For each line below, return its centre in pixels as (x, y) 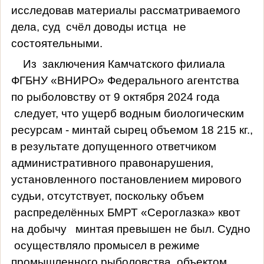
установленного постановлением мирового (126, 179)
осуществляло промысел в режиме (107, 245)
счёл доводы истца (118, 27)
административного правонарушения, (112, 163)
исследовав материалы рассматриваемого (126, 10)
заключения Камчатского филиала (133, 64)
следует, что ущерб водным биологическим (129, 113)
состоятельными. (57, 43)
